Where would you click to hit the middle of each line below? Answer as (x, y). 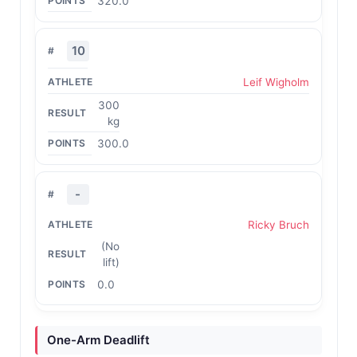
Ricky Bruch (278, 224)
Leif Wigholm (276, 82)
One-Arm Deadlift (98, 340)
